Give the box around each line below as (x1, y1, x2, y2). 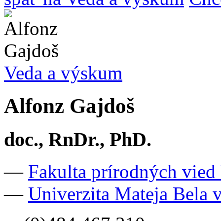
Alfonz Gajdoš (4, 94, 135, 118)
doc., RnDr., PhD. (4, 128, 151, 151)
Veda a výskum (4, 62, 122, 84)
